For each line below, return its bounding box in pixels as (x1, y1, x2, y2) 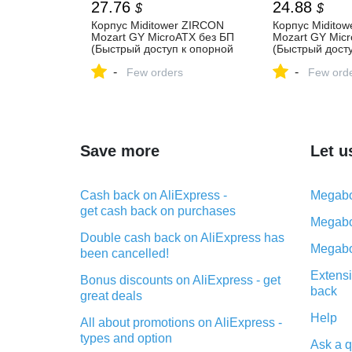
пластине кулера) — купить (91, 54, 232, 67)
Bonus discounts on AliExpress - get (80, 273, 280, 287)
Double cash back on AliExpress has (80, 231, 284, 244)
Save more (80, 142, 159, 159)
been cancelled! (80, 247, 169, 260)
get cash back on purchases (80, 204, 236, 218)
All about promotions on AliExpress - (80, 316, 282, 329)
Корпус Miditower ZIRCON (91, 19, 224, 31)
